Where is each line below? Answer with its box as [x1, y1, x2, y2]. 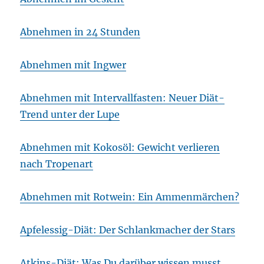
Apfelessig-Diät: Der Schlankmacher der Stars [20, 224, 236, 236]
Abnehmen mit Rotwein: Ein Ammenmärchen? [20, 191, 240, 203]
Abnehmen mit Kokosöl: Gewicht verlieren [20, 141, 220, 154]
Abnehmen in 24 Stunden [20, 26, 141, 38]
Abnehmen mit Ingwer [20, 59, 127, 71]
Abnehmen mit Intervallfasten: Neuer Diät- [20, 92, 225, 104]
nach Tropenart [20, 158, 94, 170]
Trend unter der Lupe [20, 108, 120, 121]
